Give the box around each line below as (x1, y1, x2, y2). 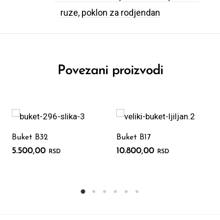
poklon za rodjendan (81, 7, 160, 18)
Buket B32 (12, 134, 48, 142)
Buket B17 (116, 134, 151, 142)
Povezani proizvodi (57, 64, 163, 78)
